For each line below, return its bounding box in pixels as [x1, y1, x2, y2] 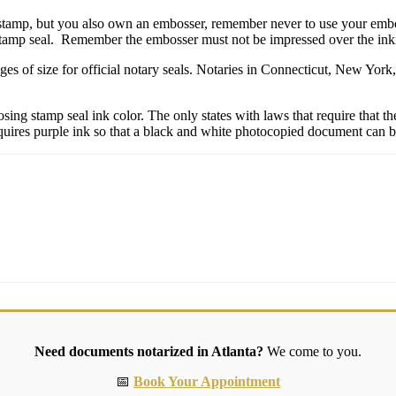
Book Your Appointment [133, 374, 280, 390]
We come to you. [263, 344, 362, 360]
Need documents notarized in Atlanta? [34, 344, 263, 360]
